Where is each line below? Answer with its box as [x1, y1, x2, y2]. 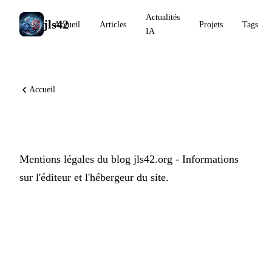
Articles [100, 19, 126, 29]
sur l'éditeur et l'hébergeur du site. [19, 171, 169, 183]
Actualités [146, 13, 180, 22]
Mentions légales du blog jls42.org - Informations [19, 152, 239, 165]
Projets [199, 19, 223, 29]
